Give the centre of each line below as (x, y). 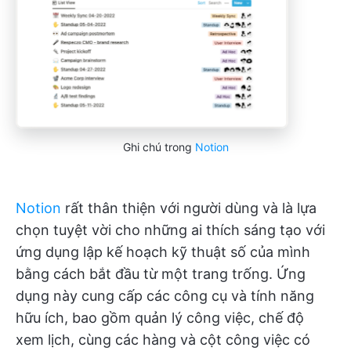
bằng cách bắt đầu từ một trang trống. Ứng (161, 273)
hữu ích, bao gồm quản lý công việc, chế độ (160, 317)
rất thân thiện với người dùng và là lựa (189, 208)
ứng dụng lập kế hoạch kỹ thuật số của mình (163, 251)
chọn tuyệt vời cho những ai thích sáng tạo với (170, 230)
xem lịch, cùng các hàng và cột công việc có (163, 339)
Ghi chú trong (159, 147)
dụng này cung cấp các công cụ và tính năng (165, 295)
